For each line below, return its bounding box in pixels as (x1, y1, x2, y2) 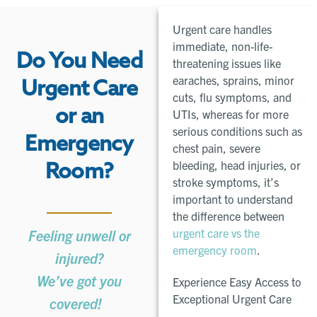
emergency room (173, 243, 257, 258)
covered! (50, 294, 109, 313)
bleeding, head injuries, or (173, 158, 301, 173)
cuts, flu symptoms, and (173, 90, 292, 105)
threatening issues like (173, 56, 281, 71)
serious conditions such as (173, 124, 302, 139)
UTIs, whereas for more (173, 107, 289, 122)
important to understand (173, 192, 293, 207)
